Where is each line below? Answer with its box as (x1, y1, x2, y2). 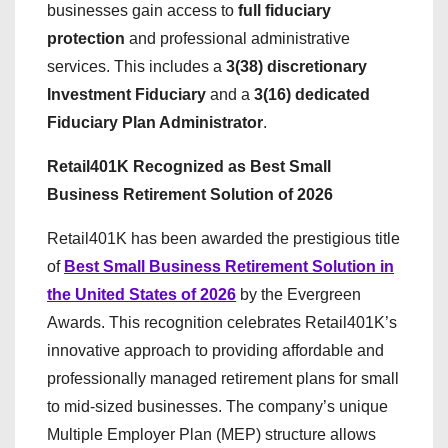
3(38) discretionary (226, 58, 367, 75)
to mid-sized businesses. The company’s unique (47, 398, 388, 415)
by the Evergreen (236, 286, 361, 303)
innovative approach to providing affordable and (47, 342, 384, 359)
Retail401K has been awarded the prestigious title (47, 230, 400, 247)
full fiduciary (238, 2, 331, 19)
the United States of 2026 (47, 286, 236, 303)
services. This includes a (47, 58, 226, 75)
